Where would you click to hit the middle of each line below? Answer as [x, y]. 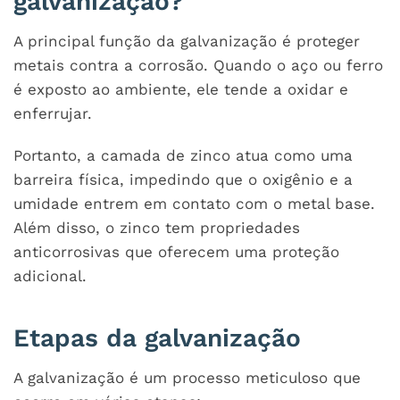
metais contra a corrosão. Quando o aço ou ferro [198, 65]
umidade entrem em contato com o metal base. [194, 203]
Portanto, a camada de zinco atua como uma [183, 155]
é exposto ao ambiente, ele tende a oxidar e [181, 89]
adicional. [50, 275]
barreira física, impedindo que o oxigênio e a [183, 179]
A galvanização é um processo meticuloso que [187, 377]
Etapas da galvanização [157, 337]
